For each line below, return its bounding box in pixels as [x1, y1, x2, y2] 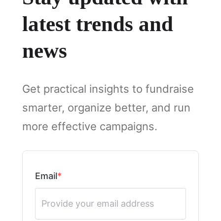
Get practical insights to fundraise [22, 82, 194, 95]
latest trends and [22, 12, 173, 36]
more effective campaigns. [22, 120, 157, 133]
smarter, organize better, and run [22, 101, 190, 114]
